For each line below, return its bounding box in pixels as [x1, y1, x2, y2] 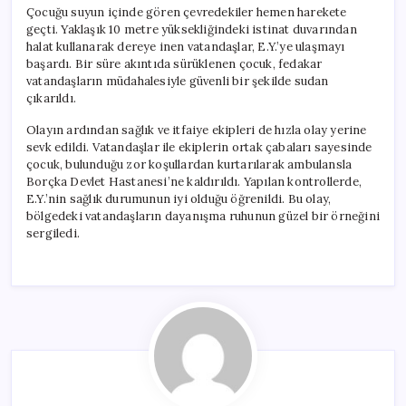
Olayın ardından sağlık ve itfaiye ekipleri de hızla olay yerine [26, 121, 367, 138]
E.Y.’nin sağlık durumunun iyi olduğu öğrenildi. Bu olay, [26, 190, 332, 207]
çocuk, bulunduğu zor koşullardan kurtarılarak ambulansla [26, 156, 353, 172]
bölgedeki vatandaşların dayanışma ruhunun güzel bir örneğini [26, 208, 380, 224]
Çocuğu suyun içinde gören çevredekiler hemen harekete [26, 4, 347, 20]
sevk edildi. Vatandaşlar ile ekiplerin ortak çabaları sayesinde [26, 139, 372, 155]
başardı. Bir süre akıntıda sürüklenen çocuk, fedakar [26, 55, 323, 72]
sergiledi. [26, 225, 81, 241]
